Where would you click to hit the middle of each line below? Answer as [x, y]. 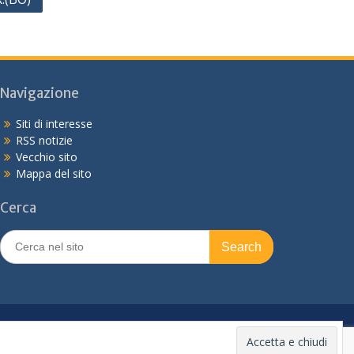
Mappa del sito [54, 173]
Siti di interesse [55, 124]
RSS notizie [45, 140]
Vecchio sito [47, 157]
